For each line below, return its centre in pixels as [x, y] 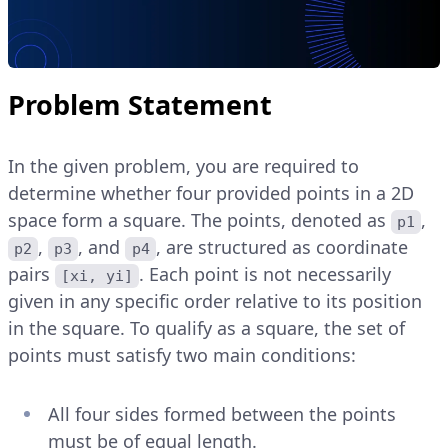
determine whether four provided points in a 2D [211, 192]
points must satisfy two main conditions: [182, 354]
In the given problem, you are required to [183, 165]
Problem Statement [140, 104]
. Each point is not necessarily [268, 273]
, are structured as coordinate [284, 246]
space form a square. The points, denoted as [199, 219]
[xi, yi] [97, 275]
